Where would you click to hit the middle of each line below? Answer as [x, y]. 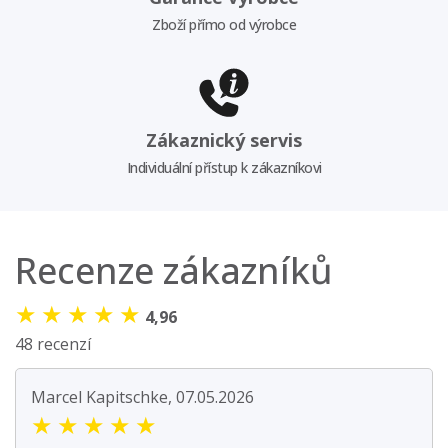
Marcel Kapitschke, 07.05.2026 [142, 397]
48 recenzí [53, 344]
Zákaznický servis [224, 140]
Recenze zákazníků [173, 271]
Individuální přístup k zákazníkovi [224, 168]
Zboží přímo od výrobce [224, 24]
